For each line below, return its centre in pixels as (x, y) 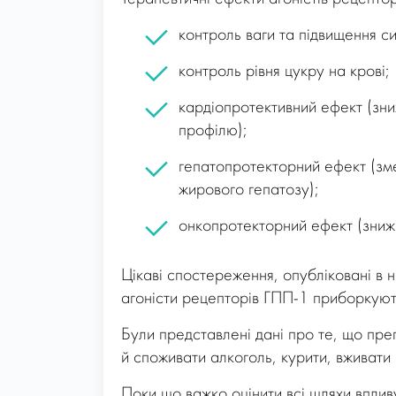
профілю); (213, 130)
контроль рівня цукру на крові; (284, 71)
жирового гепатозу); (249, 190)
